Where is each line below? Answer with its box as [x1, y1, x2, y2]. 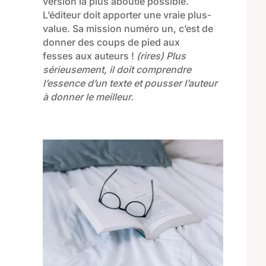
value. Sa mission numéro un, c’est [42, 23, 202, 35]
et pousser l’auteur [131, 77, 217, 90]
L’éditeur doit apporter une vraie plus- [42, 9, 211, 21]
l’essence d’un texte [42, 77, 131, 90]
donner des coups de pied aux [42, 36, 180, 49]
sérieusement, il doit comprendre [42, 64, 191, 76]
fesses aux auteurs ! [42, 50, 137, 62]
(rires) [136, 50, 164, 62]
